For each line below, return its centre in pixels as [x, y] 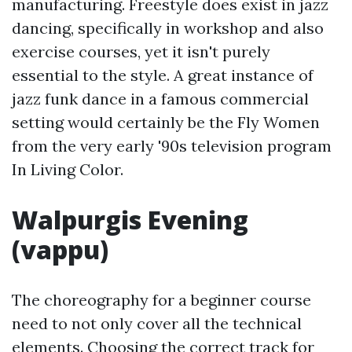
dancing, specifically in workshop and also [168, 28]
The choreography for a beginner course [161, 300]
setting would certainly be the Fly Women [166, 122]
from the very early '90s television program [172, 146]
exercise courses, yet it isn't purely [141, 51]
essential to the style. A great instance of [163, 75]
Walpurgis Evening [130, 220]
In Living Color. [68, 169]
